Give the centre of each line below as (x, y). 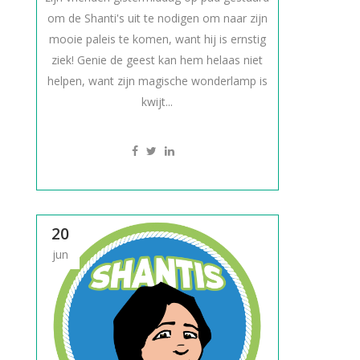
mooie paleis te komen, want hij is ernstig (157, 39)
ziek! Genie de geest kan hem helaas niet (157, 60)
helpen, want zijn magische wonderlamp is (157, 81)
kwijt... (157, 102)
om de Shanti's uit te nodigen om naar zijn (157, 18)
